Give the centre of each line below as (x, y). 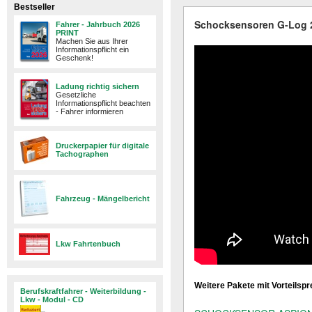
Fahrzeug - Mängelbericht (103, 198)
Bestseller (34, 7)
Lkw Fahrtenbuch (88, 244)
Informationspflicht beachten (103, 103)
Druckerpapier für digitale (102, 146)
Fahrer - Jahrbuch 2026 (98, 24)
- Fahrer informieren (89, 111)
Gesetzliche (76, 95)
